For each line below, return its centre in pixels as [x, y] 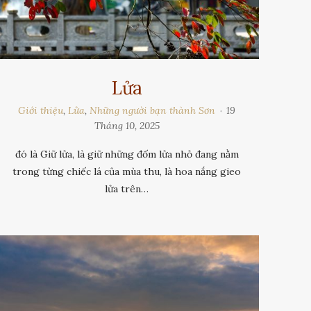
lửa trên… [127, 188]
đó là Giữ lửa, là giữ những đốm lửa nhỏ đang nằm [127, 154]
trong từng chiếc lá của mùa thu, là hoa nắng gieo [127, 171]
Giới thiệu [41, 110]
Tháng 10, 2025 [127, 125]
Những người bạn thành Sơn [153, 110]
